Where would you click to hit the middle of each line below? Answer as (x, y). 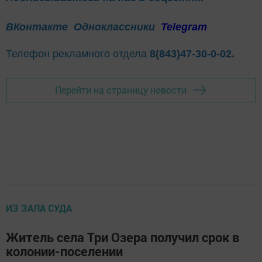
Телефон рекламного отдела (78, 54)
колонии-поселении (64, 251)
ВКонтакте (37, 27)
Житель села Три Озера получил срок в (123, 237)
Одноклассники (116, 27)
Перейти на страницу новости (121, 90)
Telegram (184, 27)
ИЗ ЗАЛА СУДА (39, 208)
